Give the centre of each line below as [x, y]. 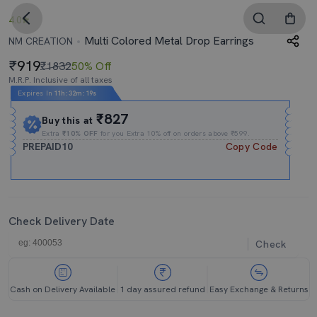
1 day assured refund [162, 289]
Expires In [35, 93]
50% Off [92, 66]
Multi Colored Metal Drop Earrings [168, 41]
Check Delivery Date [62, 221]
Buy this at [69, 120]
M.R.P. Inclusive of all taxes [60, 80]
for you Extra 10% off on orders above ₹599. [174, 133]
